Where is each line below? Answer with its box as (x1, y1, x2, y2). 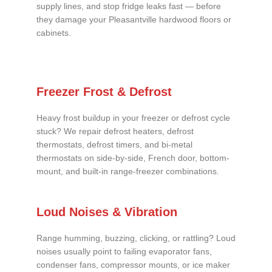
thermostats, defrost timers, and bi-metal (36, 140, 192, 150)
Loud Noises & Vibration (36, 205, 177, 219)
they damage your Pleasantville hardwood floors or (36, 15, 231, 25)
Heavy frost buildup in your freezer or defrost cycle (36, 114, 230, 123)
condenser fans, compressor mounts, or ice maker (36, 260, 230, 270)
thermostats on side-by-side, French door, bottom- (36, 154, 229, 163)
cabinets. (36, 29, 71, 38)
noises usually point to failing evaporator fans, (36, 247, 212, 257)
